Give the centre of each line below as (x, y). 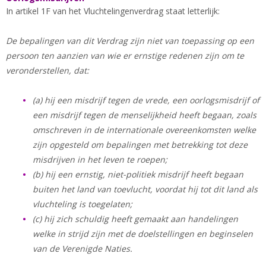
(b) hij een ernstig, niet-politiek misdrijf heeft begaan (138, 174)
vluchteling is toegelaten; (83, 204)
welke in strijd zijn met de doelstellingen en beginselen (143, 234)
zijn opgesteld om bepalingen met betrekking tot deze (140, 145)
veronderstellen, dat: (49, 70)
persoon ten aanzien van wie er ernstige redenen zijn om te (125, 56)
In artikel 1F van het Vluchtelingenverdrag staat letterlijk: (113, 11)
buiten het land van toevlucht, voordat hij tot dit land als (145, 189)
